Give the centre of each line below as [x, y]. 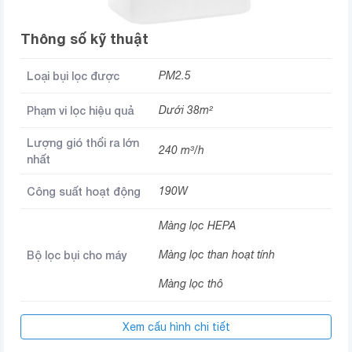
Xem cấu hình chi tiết [176, 326]
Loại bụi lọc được [73, 75]
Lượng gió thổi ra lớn [83, 142]
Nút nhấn [181, 318]
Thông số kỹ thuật [84, 38]
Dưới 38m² [186, 110]
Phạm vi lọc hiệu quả [80, 110]
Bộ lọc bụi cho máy [77, 255]
